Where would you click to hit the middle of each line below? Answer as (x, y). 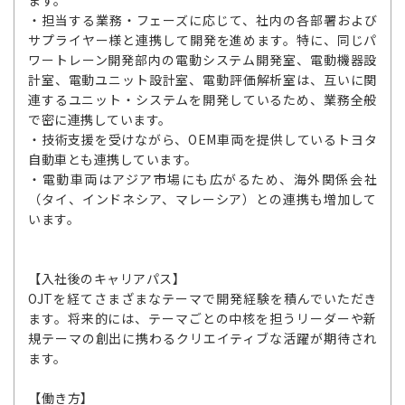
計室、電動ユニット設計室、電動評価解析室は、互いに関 (202, 80)
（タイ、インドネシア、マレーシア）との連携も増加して (202, 199)
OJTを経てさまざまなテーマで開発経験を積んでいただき (202, 298)
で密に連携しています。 (100, 119)
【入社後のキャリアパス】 (107, 278)
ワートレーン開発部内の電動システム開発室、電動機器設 (202, 60)
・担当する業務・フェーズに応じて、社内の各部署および (202, 20)
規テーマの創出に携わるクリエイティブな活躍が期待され (202, 338)
